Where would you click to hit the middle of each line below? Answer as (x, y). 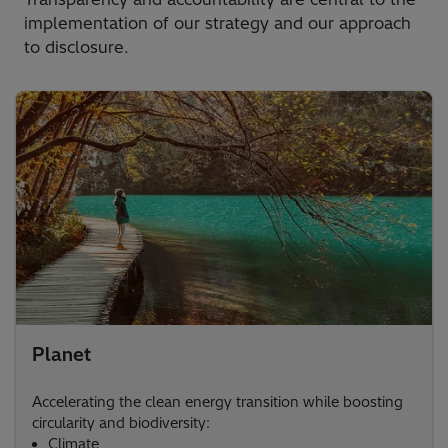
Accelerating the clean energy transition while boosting (217, 401)
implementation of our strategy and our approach (217, 22)
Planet (61, 354)
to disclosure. (79, 46)
